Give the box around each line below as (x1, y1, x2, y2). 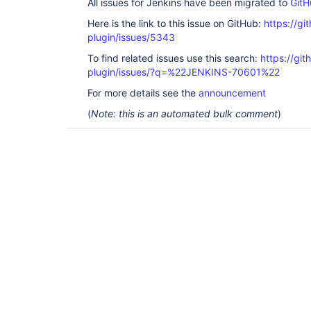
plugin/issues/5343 (87, 31, 175, 43)
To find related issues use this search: (87, 52, 260, 64)
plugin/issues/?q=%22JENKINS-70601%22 (87, 66, 280, 78)
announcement (199, 87, 266, 99)
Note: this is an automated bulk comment (91, 108, 278, 119)
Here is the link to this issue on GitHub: (87, 17, 264, 29)
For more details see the (87, 87, 199, 99)
